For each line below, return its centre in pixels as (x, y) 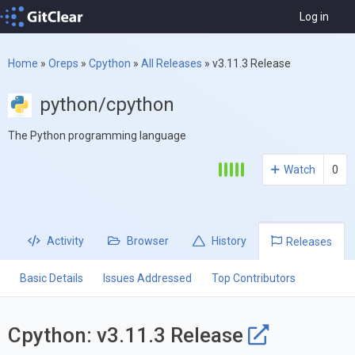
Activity (64, 241)
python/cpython (107, 105)
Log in (314, 17)
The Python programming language (97, 136)
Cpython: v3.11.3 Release (128, 335)
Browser (147, 241)
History (228, 241)
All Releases (172, 64)
